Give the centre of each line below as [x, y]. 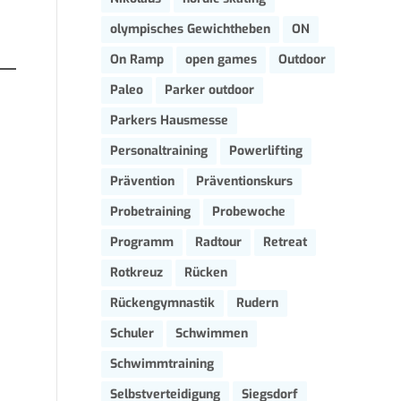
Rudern [257, 303]
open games [221, 60]
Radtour [218, 242]
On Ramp [137, 60]
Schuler [132, 333]
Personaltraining [159, 151]
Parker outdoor [209, 90]
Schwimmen [212, 333]
